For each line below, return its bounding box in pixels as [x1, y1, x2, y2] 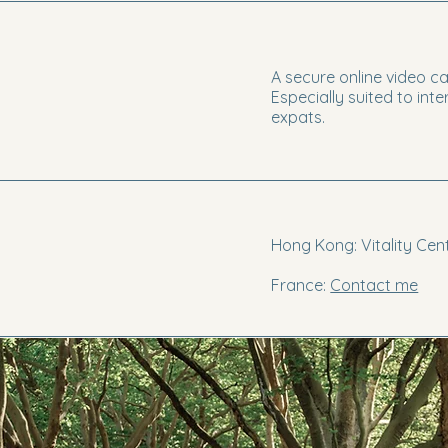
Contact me [330, 275, 419, 295]
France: [271, 275, 331, 295]
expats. [271, 107, 326, 127]
